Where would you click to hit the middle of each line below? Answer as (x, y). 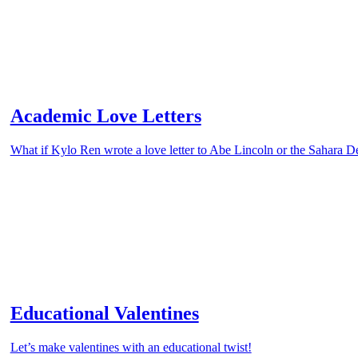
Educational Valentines (104, 313)
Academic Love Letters (105, 116)
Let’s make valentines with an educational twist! (131, 347)
